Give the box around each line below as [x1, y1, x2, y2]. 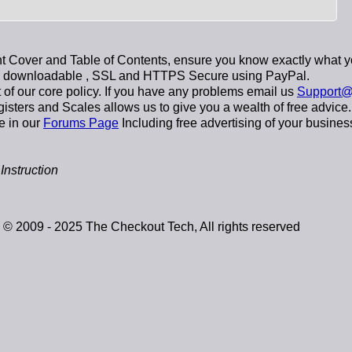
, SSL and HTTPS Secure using [82, 69, 266, 82]
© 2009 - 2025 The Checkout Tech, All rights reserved [3, 220, 300, 233]
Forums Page [43, 116, 119, 130]
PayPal [266, 69, 306, 82]
